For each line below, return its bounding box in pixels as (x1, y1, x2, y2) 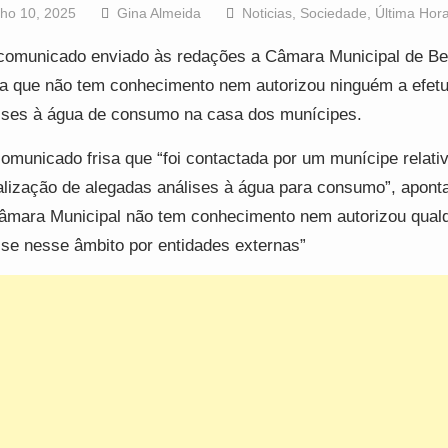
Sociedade (299, 5, 367, 22)
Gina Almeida (116, 5, 201, 22)
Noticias (241, 5, 292, 22)
